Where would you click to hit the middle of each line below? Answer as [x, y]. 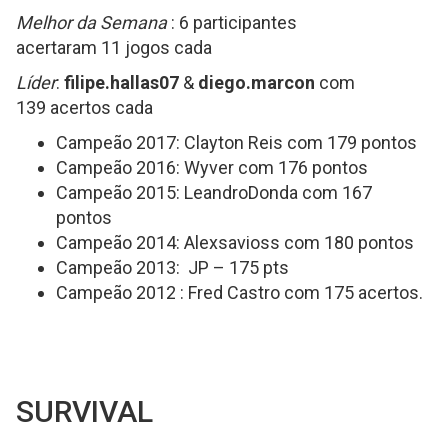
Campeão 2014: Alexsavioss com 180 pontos [237, 242]
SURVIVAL [84, 411]
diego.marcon [256, 82]
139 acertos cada [86, 107]
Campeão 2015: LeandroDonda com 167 [214, 192]
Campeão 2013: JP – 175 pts [174, 267]
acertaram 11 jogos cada [116, 47]
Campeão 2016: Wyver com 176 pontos [212, 167]
